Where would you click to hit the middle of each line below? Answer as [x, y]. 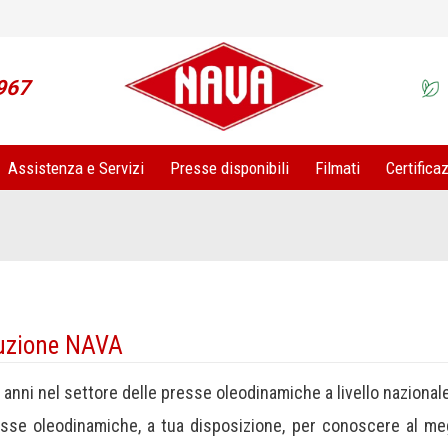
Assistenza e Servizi [75, 167]
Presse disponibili [229, 167]
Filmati [337, 167]
